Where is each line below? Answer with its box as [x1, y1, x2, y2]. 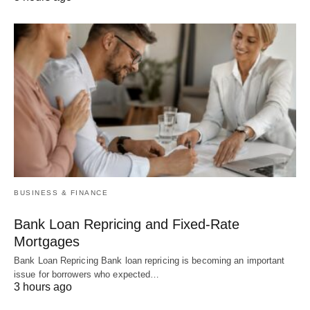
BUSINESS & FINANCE [14, 188, 108, 197]
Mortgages [14, 233, 80, 249]
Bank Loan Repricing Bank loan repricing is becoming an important [14, 255, 285, 266]
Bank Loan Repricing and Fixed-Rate [14, 216, 239, 232]
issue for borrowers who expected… [14, 268, 160, 280]
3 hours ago [14, 280, 72, 293]
